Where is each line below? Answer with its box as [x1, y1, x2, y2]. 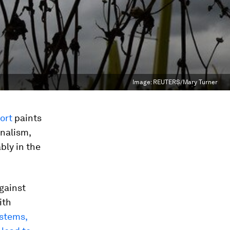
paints [12, 112, 42, 123]
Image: [132, 79, 153, 86]
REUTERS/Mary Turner [153, 79, 218, 86]
